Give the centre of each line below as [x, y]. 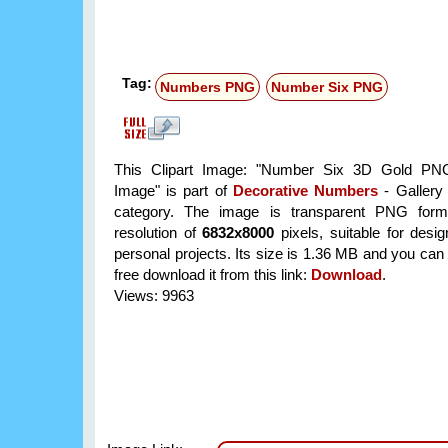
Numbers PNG [207, 87]
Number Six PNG [327, 87]
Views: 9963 [154, 296]
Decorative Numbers [305, 191]
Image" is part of [173, 191]
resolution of [158, 233]
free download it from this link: [212, 275]
